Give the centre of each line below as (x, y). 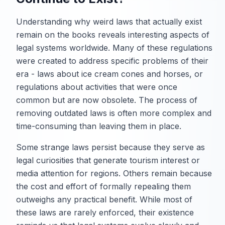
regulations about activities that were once (97, 87)
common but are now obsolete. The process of (107, 100)
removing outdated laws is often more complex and (114, 113)
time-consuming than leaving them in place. (99, 126)
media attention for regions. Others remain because (114, 173)
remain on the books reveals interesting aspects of (113, 34)
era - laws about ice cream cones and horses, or (109, 74)
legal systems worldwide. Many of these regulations (114, 47)
